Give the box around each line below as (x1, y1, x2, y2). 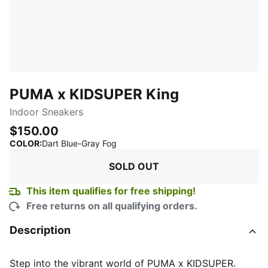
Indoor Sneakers (10, 106, 83, 118)
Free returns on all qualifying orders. (26, 200, 197, 212)
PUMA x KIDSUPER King (10, 86, 179, 103)
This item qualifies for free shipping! (26, 185, 196, 197)
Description (10, 224, 71, 236)
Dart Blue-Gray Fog (42, 138, 117, 148)
